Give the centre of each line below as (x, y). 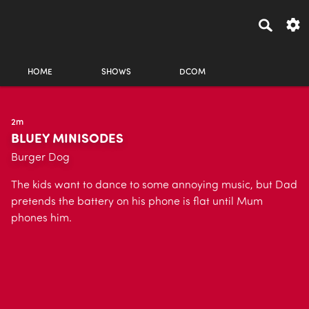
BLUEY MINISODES (67, 140)
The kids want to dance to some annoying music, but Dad (154, 186)
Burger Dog (40, 158)
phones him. (41, 219)
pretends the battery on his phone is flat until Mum (137, 202)
